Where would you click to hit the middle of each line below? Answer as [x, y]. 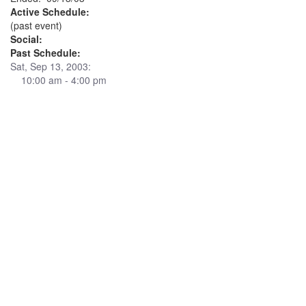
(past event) [36, 25]
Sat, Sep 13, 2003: [51, 66]
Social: [26, 39]
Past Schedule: [45, 53]
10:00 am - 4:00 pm [58, 80]
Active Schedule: [50, 12]
